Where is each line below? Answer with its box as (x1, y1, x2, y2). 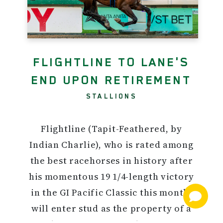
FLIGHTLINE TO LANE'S (33, 55, 190, 69)
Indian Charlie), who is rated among (29, 138, 194, 151)
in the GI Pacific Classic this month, (31, 186, 192, 199)
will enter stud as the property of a (31, 202, 192, 215)
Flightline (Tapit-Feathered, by (41, 122, 182, 135)
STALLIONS (86, 92, 137, 100)
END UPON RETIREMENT (31, 73, 192, 87)
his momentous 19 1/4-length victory (28, 170, 195, 183)
